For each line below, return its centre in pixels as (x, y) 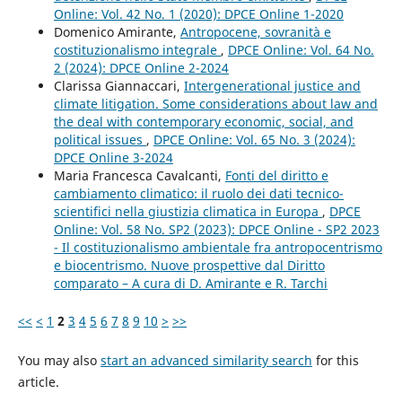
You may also (59, 361)
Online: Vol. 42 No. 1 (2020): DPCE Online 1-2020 (198, 14)
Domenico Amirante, (117, 32)
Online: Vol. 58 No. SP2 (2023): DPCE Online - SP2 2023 (216, 230)
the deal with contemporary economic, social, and (203, 122)
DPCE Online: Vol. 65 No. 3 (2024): (254, 140)
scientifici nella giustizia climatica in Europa (188, 212)
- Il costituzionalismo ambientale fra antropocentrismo (218, 248)
